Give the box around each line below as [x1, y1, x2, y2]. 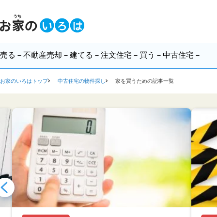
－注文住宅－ [93, 51, 139, 59]
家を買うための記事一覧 [115, 78, 174, 84]
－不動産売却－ [15, 51, 70, 59]
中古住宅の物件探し [58, 78, 106, 84]
